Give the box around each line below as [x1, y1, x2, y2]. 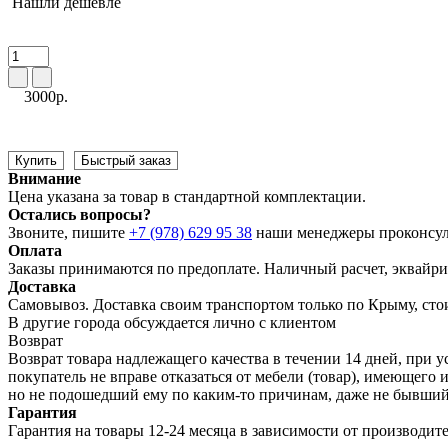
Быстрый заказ [81, 152, 171, 168]
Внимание [8, 169, 81, 187]
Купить [15, 152, 57, 168]
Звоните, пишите [8, 223, 129, 241]
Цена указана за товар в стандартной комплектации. [8, 187, 366, 205]
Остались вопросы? [8, 205, 151, 223]
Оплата [8, 241, 62, 259]
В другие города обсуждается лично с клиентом [8, 313, 336, 331]
